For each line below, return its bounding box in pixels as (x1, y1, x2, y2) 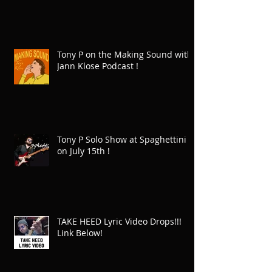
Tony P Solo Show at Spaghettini (57, 134, 186, 146)
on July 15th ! (57, 145, 110, 157)
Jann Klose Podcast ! (57, 60, 138, 72)
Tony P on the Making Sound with (57, 49, 192, 61)
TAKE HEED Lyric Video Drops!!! (57, 216, 182, 228)
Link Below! (57, 227, 103, 239)
